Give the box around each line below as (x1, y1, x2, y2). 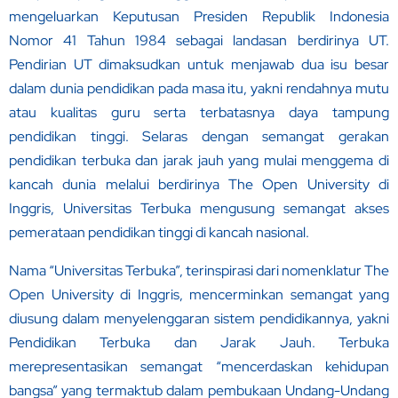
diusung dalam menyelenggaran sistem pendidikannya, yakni (9, 309, 389, 329)
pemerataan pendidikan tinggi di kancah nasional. (9, 223, 309, 243)
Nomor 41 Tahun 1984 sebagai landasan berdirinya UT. (9, 31, 389, 51)
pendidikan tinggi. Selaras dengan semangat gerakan (9, 127, 389, 147)
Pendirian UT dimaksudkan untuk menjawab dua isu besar (9, 55, 389, 75)
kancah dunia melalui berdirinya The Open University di (9, 175, 389, 195)
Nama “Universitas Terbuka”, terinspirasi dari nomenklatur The (9, 261, 389, 281)
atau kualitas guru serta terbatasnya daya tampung (9, 103, 389, 123)
